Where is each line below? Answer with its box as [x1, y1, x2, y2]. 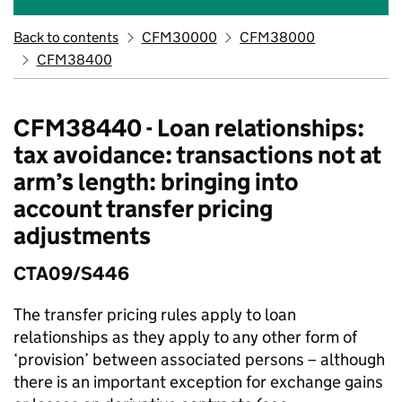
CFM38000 [240, 29, 316, 46]
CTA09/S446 [13, 262, 129, 285]
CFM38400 [36, 51, 112, 68]
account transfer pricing [13, 194, 273, 223]
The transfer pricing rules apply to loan [13, 304, 296, 325]
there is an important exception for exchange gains [13, 371, 383, 392]
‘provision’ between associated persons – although [13, 349, 385, 370]
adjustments [13, 221, 151, 250]
